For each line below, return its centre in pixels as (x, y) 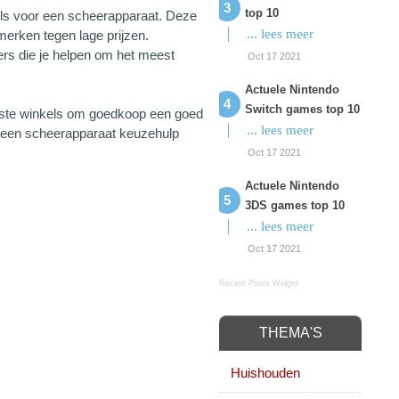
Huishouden (265, 373)
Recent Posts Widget (259, 283)
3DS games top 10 (295, 205)
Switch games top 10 (302, 109)
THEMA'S (291, 333)
